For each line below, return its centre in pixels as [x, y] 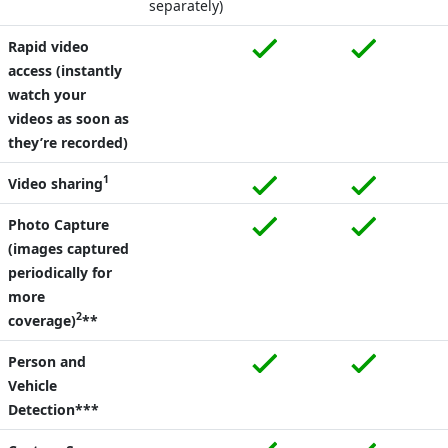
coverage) [42, 320]
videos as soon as [68, 118]
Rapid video [48, 46]
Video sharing [55, 183]
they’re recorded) [68, 142]
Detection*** [53, 409]
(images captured [68, 248]
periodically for [60, 272]
